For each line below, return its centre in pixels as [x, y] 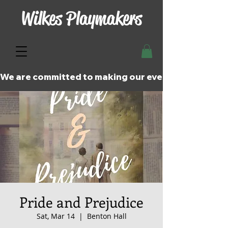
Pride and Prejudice [81, 202]
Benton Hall [107, 216]
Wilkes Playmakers [81, 18]
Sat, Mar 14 [55, 216]
